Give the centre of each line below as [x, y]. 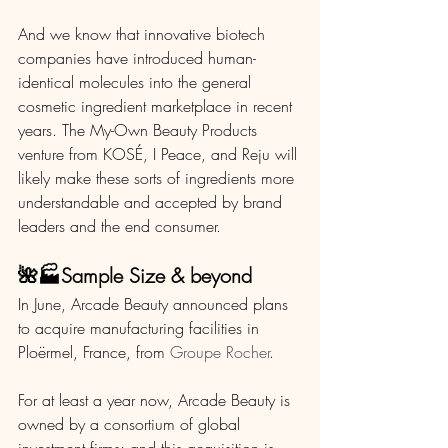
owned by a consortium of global [131, 424]
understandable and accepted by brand [152, 202]
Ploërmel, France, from [94, 352]
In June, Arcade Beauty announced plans [155, 304]
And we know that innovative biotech [144, 34]
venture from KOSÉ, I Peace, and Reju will [160, 154]
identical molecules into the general [137, 82]
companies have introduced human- [137, 58]
